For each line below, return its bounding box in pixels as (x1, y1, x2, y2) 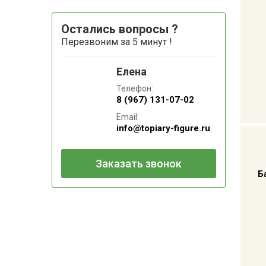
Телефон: (116, 84, 154, 93)
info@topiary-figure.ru (116, 123, 211, 134)
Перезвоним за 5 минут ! (61, 36, 172, 47)
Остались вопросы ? (61, 22, 178, 36)
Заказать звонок (95, 157, 182, 170)
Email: (116, 112, 140, 122)
